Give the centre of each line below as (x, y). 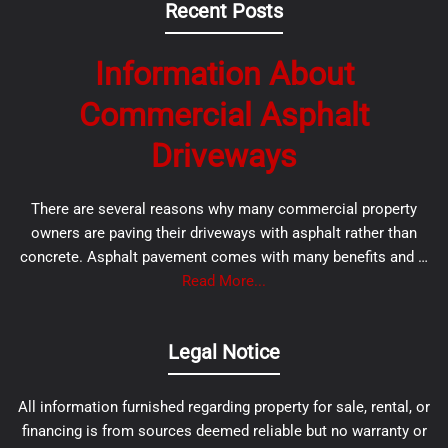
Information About (224, 74)
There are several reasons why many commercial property (224, 209)
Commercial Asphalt (224, 115)
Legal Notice (224, 352)
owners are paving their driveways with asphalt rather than (224, 233)
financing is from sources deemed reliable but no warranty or (224, 431)
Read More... (224, 281)
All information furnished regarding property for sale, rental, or (224, 407)
